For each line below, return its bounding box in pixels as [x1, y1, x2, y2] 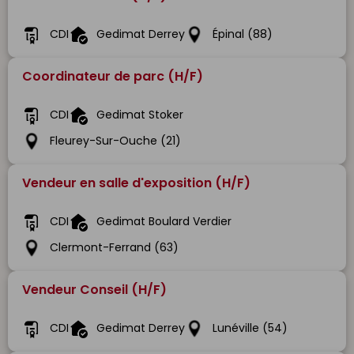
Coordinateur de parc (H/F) [22, 67, 203, 86]
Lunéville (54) [213, 320, 288, 337]
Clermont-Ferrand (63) [50, 239, 179, 256]
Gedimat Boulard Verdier [96, 213, 232, 230]
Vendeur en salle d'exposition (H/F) [22, 174, 250, 193]
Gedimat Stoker [96, 107, 183, 123]
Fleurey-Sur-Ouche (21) [50, 133, 181, 149]
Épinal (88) [213, 26, 273, 43]
